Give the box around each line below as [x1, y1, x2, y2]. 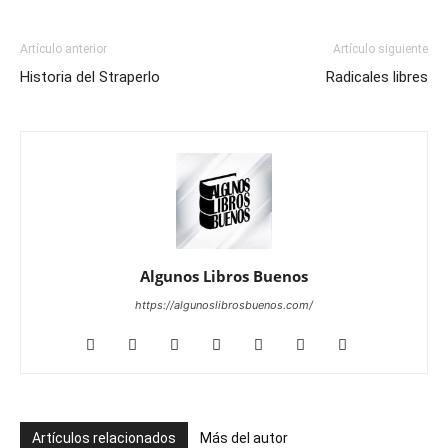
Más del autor [200, 429, 288, 446]
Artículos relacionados [32, 429, 176, 446]
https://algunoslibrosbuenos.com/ [135, 297, 313, 312]
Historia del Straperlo [20, 67, 160, 86]
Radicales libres [326, 67, 428, 86]
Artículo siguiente [333, 41, 428, 56]
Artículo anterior [20, 41, 107, 56]
